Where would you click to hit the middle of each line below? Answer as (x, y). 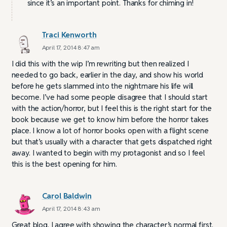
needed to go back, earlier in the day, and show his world (107, 74)
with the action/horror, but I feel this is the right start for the (111, 108)
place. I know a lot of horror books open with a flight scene (110, 130)
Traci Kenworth (69, 34)
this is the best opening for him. (64, 164)
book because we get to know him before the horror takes (110, 119)
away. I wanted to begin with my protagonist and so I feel (108, 153)
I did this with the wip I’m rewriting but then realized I (100, 63)
